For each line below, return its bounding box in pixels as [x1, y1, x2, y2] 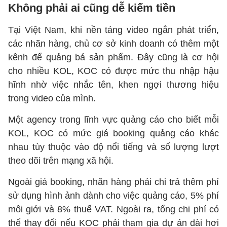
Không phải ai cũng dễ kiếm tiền [8, 2, 175, 14]
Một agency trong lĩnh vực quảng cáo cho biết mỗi [8, 115, 219, 125]
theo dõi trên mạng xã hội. [8, 156, 113, 166]
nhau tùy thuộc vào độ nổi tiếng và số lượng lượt [8, 142, 219, 152]
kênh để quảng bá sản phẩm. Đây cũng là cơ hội [8, 52, 219, 62]
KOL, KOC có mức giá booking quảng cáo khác [8, 128, 219, 138]
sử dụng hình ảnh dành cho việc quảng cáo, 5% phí [8, 191, 219, 201]
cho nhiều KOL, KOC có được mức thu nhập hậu [8, 66, 219, 76]
